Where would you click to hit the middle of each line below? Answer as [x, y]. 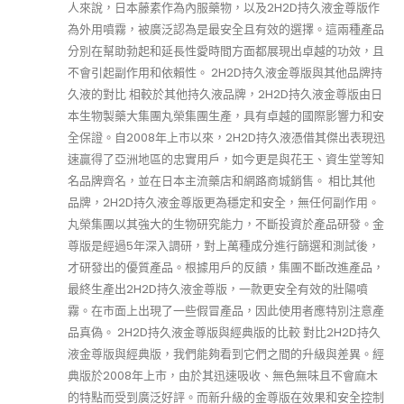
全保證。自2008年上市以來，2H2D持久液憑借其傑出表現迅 [226, 137]
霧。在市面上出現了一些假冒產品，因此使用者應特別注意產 [226, 310]
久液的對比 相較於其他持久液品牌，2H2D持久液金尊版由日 [225, 94]
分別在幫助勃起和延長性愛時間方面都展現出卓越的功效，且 [226, 50]
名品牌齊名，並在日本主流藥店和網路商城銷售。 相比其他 [221, 180]
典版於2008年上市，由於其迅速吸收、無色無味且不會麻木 [223, 375]
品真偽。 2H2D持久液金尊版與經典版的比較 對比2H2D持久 [224, 332]
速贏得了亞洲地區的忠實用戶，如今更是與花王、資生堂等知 [226, 159]
